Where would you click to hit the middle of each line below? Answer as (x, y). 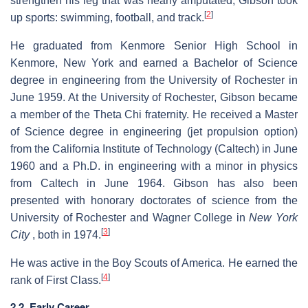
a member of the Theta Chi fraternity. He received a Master (154, 114)
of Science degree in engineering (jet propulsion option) (154, 131)
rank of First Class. (56, 280)
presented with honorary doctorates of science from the (154, 200)
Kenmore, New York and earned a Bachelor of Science (154, 63)
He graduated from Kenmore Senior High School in (154, 45)
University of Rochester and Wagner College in (130, 217)
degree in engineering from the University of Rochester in (154, 80)
